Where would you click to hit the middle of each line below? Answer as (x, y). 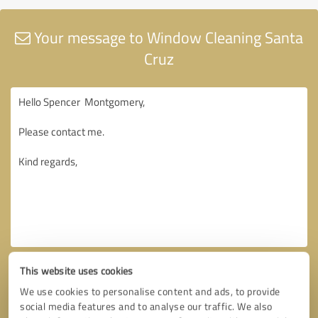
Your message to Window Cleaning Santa (167, 37)
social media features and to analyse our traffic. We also (146, 306)
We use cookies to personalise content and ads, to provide (150, 291)
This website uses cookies (77, 271)
